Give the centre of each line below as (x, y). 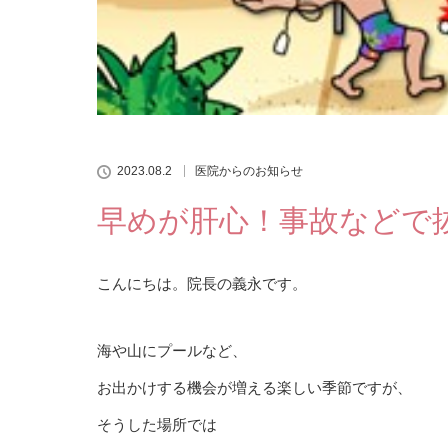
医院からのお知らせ (249, 170)
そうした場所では (157, 424)
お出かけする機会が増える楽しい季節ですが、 (254, 387)
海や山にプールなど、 (172, 350)
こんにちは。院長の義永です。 (202, 283)
